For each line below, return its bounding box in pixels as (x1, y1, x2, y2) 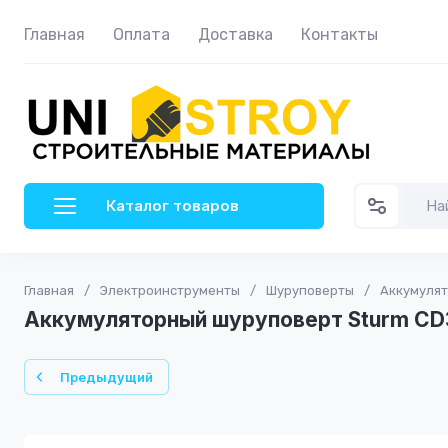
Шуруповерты (266, 283, 354, 298)
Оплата (113, 25, 170, 44)
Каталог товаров (106, 196, 239, 215)
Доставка (198, 25, 273, 44)
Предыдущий (60, 369, 153, 385)
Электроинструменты (100, 283, 240, 298)
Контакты (301, 25, 378, 44)
